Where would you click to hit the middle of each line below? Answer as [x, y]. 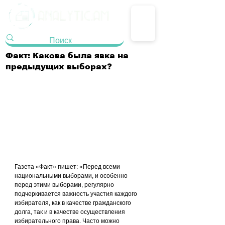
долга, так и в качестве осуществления [71, 212]
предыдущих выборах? [59, 67]
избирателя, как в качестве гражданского [74, 203]
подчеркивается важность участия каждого [77, 194]
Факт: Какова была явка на [67, 55]
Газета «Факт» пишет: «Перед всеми [68, 167]
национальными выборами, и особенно [72, 176]
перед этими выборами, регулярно [65, 185]
